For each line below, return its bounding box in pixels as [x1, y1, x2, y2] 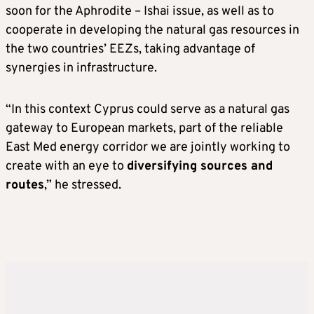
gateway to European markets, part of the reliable [6, 120, 283, 137]
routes [6, 177, 44, 193]
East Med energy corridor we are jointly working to [6, 139, 290, 156]
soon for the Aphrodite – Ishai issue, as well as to [6, 3, 274, 20]
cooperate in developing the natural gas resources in [6, 22, 299, 39]
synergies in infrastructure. [6, 60, 157, 76]
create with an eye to [6, 158, 127, 175]
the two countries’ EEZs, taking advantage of [6, 41, 255, 57]
